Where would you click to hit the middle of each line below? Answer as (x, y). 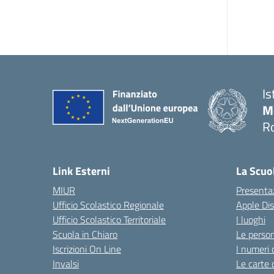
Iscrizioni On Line (87, 249)
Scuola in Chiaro (85, 234)
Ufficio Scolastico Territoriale (109, 220)
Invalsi (66, 264)
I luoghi (251, 220)
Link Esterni (81, 171)
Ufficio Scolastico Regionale (108, 205)
